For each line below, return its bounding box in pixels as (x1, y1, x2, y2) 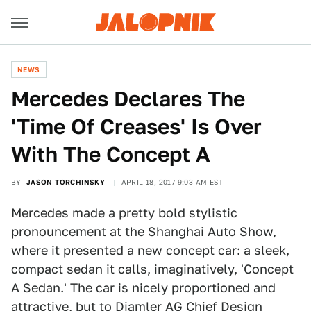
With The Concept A (11, 142, 210, 167)
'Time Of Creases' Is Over (11, 114, 262, 139)
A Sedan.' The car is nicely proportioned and (11, 280, 276, 295)
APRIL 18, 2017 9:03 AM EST (121, 178, 224, 186)
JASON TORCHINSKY (26, 178, 106, 186)
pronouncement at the (11, 224, 148, 239)
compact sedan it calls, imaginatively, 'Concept (11, 262, 294, 276)
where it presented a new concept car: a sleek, (11, 243, 289, 258)
